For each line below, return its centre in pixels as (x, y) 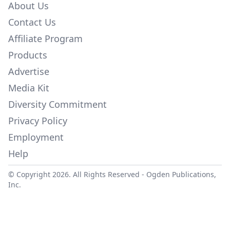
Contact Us (32, 22)
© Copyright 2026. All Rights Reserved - (77, 175)
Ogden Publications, (181, 175)
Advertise (29, 72)
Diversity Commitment (57, 104)
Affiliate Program (45, 39)
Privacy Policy (38, 121)
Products (28, 55)
